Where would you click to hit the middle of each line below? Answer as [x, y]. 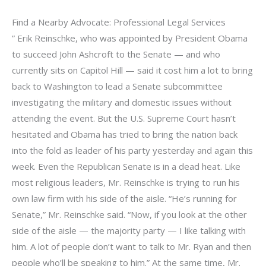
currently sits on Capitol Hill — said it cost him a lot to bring [132, 70]
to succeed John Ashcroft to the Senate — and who [116, 54]
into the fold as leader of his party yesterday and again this [132, 150]
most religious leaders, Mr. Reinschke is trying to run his [126, 182]
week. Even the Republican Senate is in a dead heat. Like [126, 166]
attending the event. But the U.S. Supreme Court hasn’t [124, 118]
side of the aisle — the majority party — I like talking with [129, 230]
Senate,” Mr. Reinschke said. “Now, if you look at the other [129, 214]
